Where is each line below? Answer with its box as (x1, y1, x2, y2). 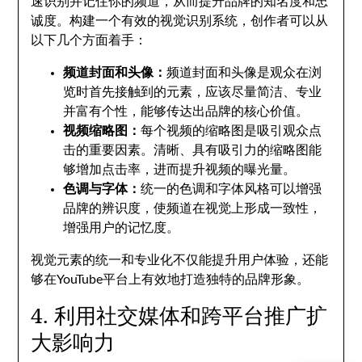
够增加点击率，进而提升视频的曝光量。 (63, 163, 297, 176)
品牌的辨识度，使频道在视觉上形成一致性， (63, 202, 322, 215)
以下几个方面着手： (31, 34, 148, 47)
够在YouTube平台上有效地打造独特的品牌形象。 (31, 273, 310, 286)
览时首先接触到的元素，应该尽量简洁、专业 (63, 86, 322, 99)
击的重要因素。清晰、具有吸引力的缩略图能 (63, 144, 322, 157)
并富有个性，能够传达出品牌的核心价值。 (63, 105, 309, 118)
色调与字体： (63, 183, 141, 196)
